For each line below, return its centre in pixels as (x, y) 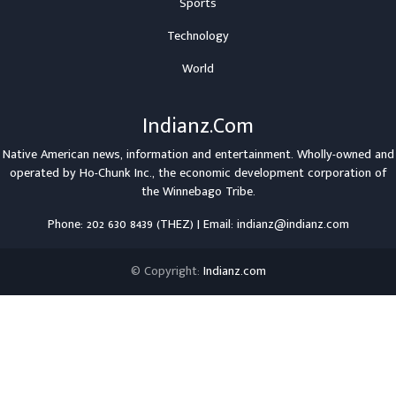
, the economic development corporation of (269, 173)
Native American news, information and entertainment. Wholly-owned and (198, 155)
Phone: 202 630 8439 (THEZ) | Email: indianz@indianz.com (198, 225)
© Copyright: (167, 271)
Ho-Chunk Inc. (116, 173)
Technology (198, 36)
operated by (45, 173)
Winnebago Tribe (207, 192)
